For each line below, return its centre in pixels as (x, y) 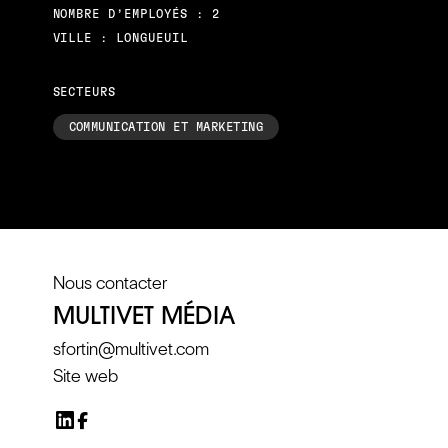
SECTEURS (84, 92)
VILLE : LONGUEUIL (120, 38)
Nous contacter (110, 283)
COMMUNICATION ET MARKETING (165, 127)
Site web (86, 376)
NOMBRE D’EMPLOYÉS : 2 (136, 14)
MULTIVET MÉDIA (144, 315)
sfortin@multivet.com (131, 349)
